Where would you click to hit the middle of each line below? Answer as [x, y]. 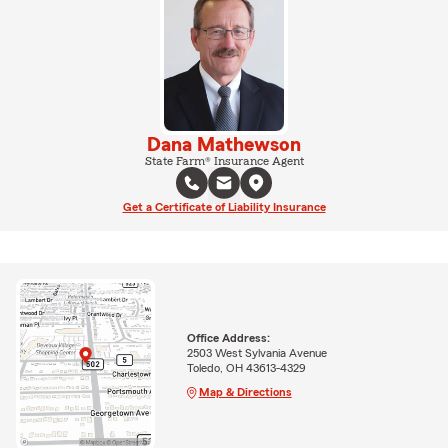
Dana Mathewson [224, 144]
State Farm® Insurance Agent [224, 160]
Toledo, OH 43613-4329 [246, 367]
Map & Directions [245, 391]
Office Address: [228, 337]
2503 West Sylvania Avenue [256, 352]
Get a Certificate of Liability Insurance [224, 206]
